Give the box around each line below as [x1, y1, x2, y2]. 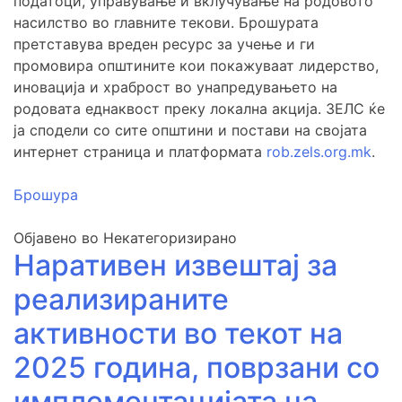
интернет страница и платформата [13, 143, 267, 162]
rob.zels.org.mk [267, 143, 371, 162]
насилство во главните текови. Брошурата [13, 13, 319, 32]
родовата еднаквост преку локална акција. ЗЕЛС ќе [13, 100, 385, 118]
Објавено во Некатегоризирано [13, 229, 237, 248]
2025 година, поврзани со [13, 350, 380, 386]
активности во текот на [13, 316, 343, 352]
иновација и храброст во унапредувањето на [13, 78, 337, 97]
